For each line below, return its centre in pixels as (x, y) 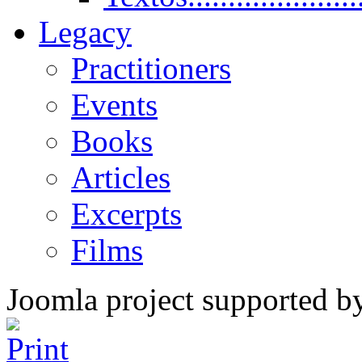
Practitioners (151, 68)
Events (114, 105)
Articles (121, 177)
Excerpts (126, 214)
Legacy (85, 32)
